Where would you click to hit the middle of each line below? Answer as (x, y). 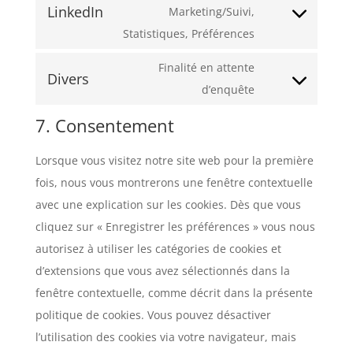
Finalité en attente (207, 67)
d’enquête (229, 89)
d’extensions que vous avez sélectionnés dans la (162, 271)
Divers (68, 79)
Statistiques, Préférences (189, 33)
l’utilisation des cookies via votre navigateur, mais (165, 337)
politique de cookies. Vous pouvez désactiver (153, 315)
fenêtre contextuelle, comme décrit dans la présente (174, 293)
